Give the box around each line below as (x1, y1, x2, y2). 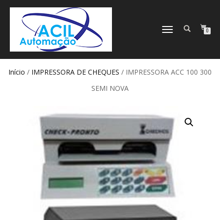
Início (8, 67, 25, 77)
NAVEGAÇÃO (162, 36, 191, 43)
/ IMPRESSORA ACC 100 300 (119, 67, 212, 77)
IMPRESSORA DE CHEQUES (31, 67, 119, 77)
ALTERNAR (162, 27, 185, 33)
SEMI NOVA (91, 83, 129, 93)
